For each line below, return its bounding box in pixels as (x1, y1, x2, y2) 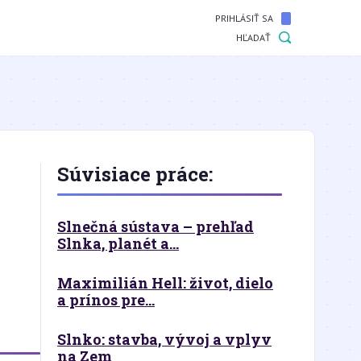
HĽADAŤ (236, 31, 271, 44)
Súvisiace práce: (57, 161, 213, 187)
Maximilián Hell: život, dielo (57, 273, 273, 293)
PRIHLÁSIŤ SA (215, 12, 273, 24)
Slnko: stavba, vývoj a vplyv (57, 330, 272, 349)
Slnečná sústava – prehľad (57, 217, 254, 236)
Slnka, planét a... (57, 234, 179, 253)
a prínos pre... (57, 290, 155, 309)
